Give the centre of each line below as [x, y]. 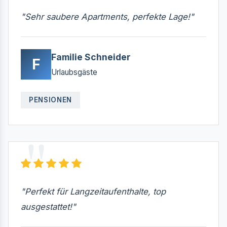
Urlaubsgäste [74, 72]
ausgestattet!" [48, 207]
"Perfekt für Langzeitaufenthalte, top [93, 192]
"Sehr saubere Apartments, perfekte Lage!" [107, 16]
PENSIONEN [51, 100]
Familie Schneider [91, 57]
